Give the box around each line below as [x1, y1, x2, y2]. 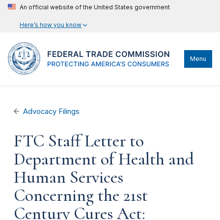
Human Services [14, 167, 123, 188]
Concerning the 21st [14, 185, 148, 206]
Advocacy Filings [23, 107, 80, 116]
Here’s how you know [20, 21, 82, 28]
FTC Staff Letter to [14, 131, 144, 151]
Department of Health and [14, 149, 194, 169]
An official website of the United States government [20, 3, 170, 11]
